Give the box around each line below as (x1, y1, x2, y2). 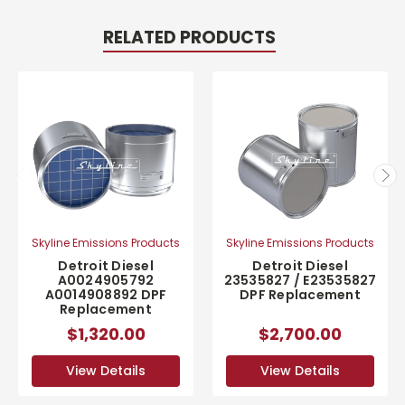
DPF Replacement (240, 286, 361, 305)
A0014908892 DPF (44, 286, 167, 305)
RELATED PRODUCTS (102, 25, 276, 51)
